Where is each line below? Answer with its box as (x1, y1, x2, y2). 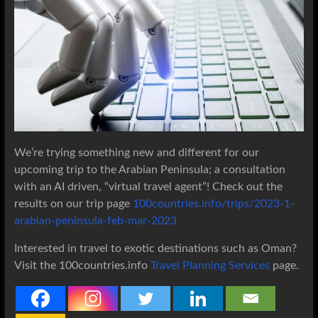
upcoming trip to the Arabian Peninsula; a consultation (13, 163, 285, 175)
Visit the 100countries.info (13, 259, 150, 271)
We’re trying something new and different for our (13, 146, 259, 158)
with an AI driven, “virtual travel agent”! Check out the (13, 180, 283, 192)
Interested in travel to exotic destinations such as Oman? (13, 242, 297, 254)
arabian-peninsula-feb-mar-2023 (13, 214, 177, 226)
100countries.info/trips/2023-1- (132, 197, 295, 209)
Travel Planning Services (150, 259, 270, 271)
